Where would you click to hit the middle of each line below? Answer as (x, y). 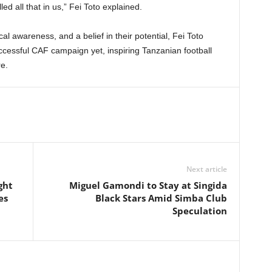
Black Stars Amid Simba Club (161, 198)
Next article (206, 169)
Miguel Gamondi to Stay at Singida (148, 185)
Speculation (199, 211)
